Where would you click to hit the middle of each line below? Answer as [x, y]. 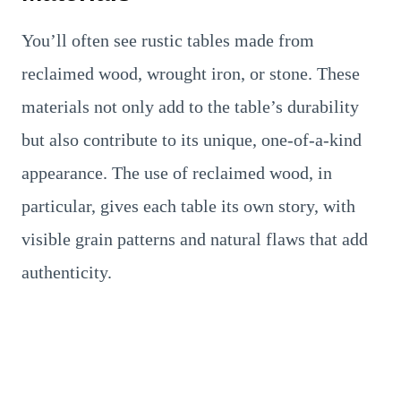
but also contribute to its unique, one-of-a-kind [192, 139]
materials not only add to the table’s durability [190, 106]
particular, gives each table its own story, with [188, 205]
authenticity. [67, 272]
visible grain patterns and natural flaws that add [195, 239]
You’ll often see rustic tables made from [168, 40]
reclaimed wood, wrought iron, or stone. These [191, 73]
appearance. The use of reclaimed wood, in [177, 172]
